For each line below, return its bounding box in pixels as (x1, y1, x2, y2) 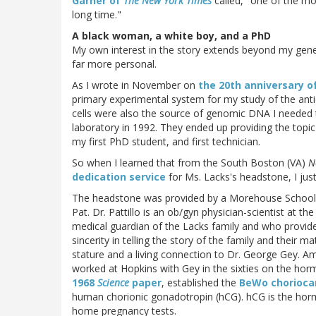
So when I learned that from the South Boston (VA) (72, 155, 308, 169)
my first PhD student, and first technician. (72, 134, 260, 148)
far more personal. (72, 56, 157, 71)
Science (97, 275, 129, 289)
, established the (162, 275, 239, 289)
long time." (72, 7, 121, 21)
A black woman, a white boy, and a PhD (72, 28, 271, 42)
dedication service (72, 169, 166, 183)
